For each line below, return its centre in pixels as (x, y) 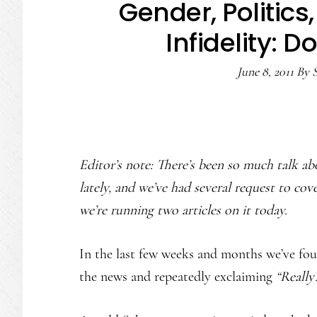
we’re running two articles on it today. (183, 210)
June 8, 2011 (265, 71)
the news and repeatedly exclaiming (178, 277)
